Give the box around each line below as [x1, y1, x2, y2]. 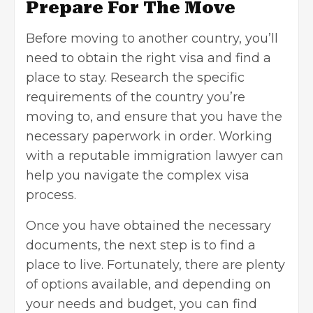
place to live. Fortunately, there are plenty [26, 256, 285, 272]
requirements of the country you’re [26, 89, 245, 105]
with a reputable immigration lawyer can [26, 147, 284, 163]
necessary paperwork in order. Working [26, 128, 272, 144]
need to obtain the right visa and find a [26, 50, 271, 66]
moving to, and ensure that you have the [26, 108, 282, 124]
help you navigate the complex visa [26, 167, 249, 183]
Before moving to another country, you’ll [26, 30, 278, 46]
